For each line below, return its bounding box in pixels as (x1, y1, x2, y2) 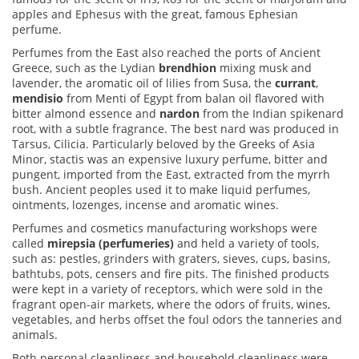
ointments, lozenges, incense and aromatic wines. (12, 197, 279, 213)
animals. (12, 327, 58, 343)
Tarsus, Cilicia (12, 136, 86, 152)
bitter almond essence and (12, 106, 159, 122)
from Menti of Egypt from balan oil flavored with (63, 91, 325, 107)
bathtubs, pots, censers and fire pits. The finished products (12, 266, 329, 282)
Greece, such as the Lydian (12, 60, 159, 76)
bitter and (271, 151, 328, 167)
